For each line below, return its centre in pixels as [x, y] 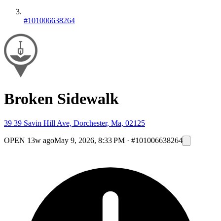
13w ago [41, 140]
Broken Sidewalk [61, 99]
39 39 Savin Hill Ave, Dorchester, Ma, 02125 [74, 123]
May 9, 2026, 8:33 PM [90, 140]
